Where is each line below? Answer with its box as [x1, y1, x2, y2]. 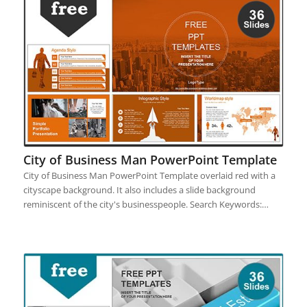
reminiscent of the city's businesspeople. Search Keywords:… [23, 197, 269, 210]
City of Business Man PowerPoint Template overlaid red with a [23, 169, 275, 182]
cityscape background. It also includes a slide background [23, 183, 256, 196]
